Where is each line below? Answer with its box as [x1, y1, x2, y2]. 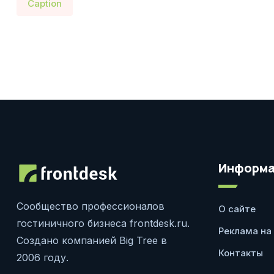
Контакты [218, 247, 263, 259]
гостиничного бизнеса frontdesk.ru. [17, 217, 190, 229]
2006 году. [17, 251, 68, 264]
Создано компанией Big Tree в [17, 234, 167, 246]
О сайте [218, 203, 256, 215]
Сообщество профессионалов [17, 200, 165, 212]
